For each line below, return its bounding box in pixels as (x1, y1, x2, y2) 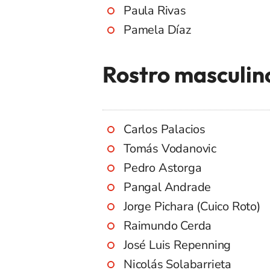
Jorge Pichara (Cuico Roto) (124, 198, 260, 215)
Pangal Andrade (124, 179, 212, 196)
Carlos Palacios (124, 121, 206, 138)
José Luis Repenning (124, 237, 231, 254)
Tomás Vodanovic (124, 140, 216, 157)
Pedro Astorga (124, 160, 202, 177)
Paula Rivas (124, 2, 186, 19)
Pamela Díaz (124, 22, 191, 39)
